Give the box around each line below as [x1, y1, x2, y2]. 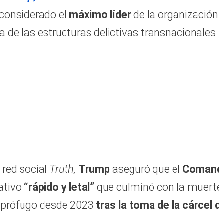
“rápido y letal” [24, 181, 97, 194]
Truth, [49, 163, 78, 175]
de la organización [131, 8, 218, 21]
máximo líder [69, 8, 131, 21]
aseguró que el [112, 163, 182, 175]
